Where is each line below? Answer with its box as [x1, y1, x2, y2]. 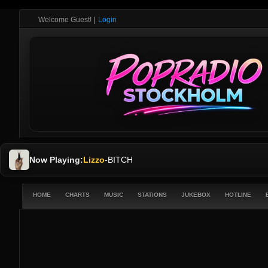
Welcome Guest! [38, 16, 92, 24]
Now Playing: [29, 154, 83, 165]
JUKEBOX [181, 191, 211, 198]
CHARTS [65, 191, 90, 198]
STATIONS [138, 191, 167, 198]
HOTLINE [225, 191, 251, 198]
